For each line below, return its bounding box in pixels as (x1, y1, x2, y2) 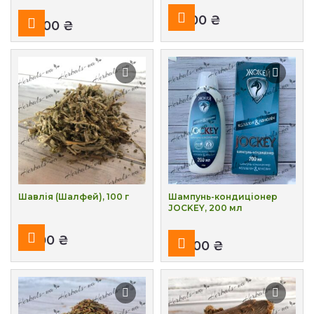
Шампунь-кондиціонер (168, 191, 278, 202)
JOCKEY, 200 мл (168, 203, 243, 213)
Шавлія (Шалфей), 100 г (18, 191, 129, 202)
